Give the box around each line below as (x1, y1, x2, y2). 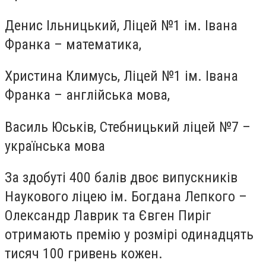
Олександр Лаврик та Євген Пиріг (5, 207, 211, 224)
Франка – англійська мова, (5, 87, 170, 104)
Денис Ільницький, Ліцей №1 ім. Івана (5, 17, 237, 34)
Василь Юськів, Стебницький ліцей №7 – (5, 118, 251, 135)
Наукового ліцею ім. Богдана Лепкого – (5, 188, 247, 205)
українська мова (5, 137, 105, 154)
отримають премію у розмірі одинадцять (5, 226, 254, 243)
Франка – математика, (5, 36, 141, 53)
